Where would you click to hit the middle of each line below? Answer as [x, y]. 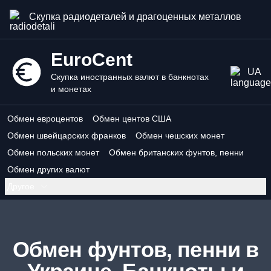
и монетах [71, 89]
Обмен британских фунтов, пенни [176, 152]
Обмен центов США [132, 119]
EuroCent [91, 60]
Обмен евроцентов [45, 119]
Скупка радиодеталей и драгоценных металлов [135, 17]
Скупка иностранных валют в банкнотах [129, 77]
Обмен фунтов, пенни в [135, 250]
